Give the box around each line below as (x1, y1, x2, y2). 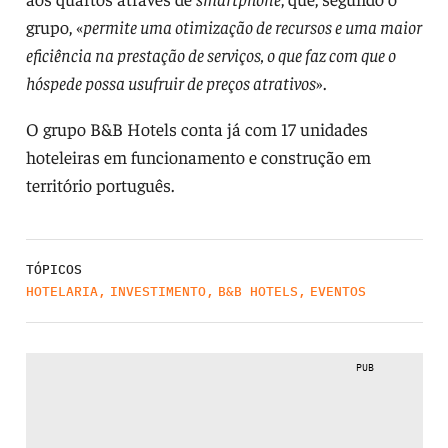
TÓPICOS (25, 260, 82, 278)
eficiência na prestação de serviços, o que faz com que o (25, 42, 396, 66)
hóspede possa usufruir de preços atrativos (25, 70, 316, 94)
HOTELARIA (25, 282, 98, 300)
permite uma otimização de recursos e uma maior (82, 14, 422, 38)
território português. (25, 172, 174, 196)
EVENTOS (309, 282, 366, 300)
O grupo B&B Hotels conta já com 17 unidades (25, 116, 368, 140)
